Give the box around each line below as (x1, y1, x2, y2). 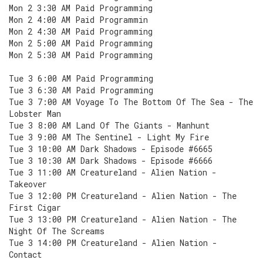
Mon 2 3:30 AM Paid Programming (9, 2, 153, 14)
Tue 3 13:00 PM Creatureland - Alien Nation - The (9, 214, 237, 225)
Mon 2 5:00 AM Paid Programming (9, 38, 153, 49)
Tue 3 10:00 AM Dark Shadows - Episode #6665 (9, 143, 213, 154)
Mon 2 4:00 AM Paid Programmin (9, 14, 148, 25)
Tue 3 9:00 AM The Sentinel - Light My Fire (9, 131, 209, 143)
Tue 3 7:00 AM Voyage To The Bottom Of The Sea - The (9, 96, 253, 107)
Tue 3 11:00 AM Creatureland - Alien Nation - (9, 167, 217, 178)
